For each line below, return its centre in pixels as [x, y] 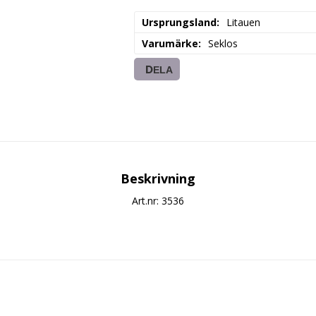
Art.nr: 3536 [158, 200]
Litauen [243, 22]
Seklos [223, 43]
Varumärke [170, 43]
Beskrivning [158, 178]
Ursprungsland [179, 22]
